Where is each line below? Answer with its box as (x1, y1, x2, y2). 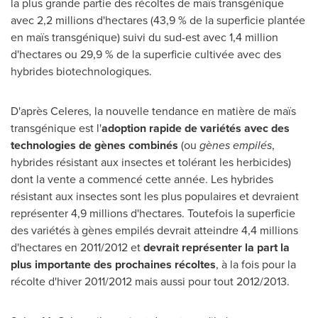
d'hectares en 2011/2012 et (11, 239, 143, 256)
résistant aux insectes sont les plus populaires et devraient (11, 188, 299, 204)
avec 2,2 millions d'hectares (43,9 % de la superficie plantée (11, 12, 305, 28)
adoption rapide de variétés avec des (102, 120, 290, 136)
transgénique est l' (11, 120, 102, 136)
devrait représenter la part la (143, 239, 290, 256)
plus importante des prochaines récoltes (11, 256, 216, 273)
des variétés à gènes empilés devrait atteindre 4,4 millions (11, 222, 298, 238)
